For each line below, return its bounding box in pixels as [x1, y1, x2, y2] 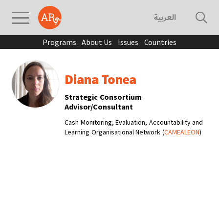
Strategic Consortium [65, 92, 142, 102]
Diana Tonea [65, 70, 136, 88]
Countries [144, 37, 176, 47]
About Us [82, 37, 112, 47]
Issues [118, 37, 138, 47]
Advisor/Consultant [65, 102, 133, 111]
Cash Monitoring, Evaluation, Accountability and [65, 118, 203, 127]
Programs [43, 37, 76, 47]
